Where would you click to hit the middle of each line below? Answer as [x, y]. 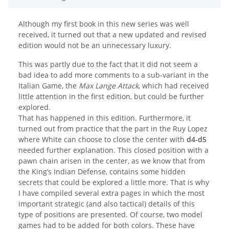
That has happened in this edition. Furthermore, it [105, 118]
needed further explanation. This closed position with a [113, 150]
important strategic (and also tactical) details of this [107, 204]
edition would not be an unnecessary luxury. [95, 45]
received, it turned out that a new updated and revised [112, 35]
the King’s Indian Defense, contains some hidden [102, 172]
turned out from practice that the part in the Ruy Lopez [113, 129]
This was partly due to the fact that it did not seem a [108, 64]
